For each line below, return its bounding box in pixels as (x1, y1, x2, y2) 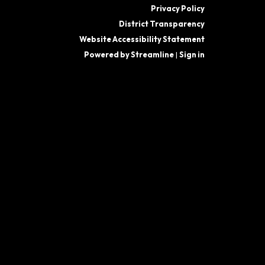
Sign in (179, 49, 205, 59)
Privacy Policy (151, 3, 205, 13)
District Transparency (119, 18, 205, 28)
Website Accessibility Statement (79, 34, 205, 44)
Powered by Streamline (84, 49, 174, 59)
